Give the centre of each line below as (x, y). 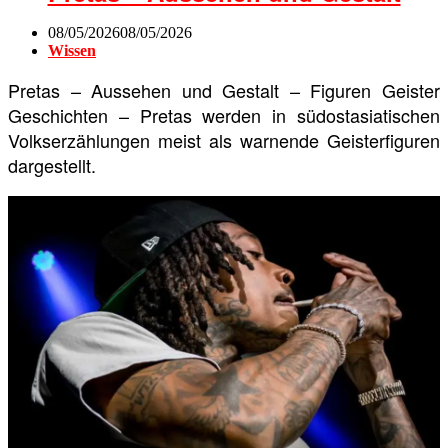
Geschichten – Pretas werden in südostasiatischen (224, 114)
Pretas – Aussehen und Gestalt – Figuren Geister (224, 89)
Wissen (72, 50)
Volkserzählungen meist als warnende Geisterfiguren (224, 139)
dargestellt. (52, 164)
